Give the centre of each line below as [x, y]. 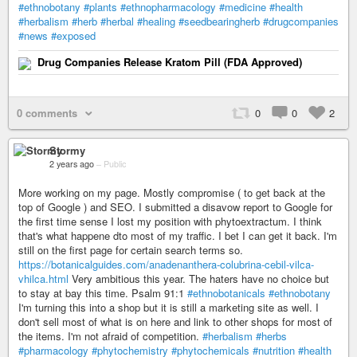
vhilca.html [43, 279]
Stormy [67, 150]
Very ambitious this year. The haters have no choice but [199, 279]
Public [115, 164]
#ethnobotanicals [226, 293]
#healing [156, 21]
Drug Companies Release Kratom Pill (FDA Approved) [170, 62]
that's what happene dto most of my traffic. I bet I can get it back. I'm [178, 235]
